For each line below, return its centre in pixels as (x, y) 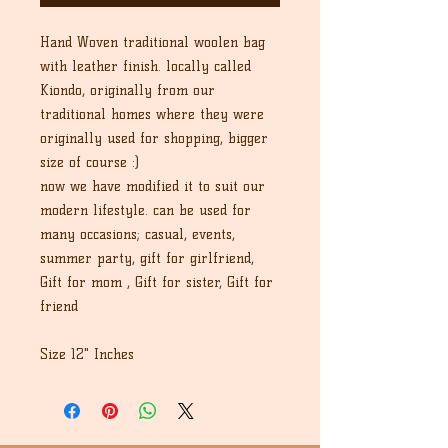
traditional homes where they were (152, 114)
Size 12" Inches (87, 354)
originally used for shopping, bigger (154, 138)
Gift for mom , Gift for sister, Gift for (156, 282)
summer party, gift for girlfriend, (147, 258)
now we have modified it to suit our (152, 186)
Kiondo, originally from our (127, 90)
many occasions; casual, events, (137, 234)
